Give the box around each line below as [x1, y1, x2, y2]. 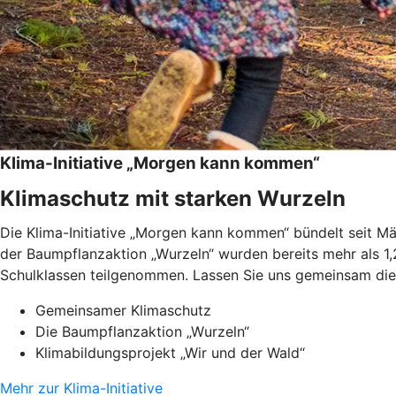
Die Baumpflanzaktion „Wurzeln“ [35, 322, 249, 340]
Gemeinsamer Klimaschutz [35, 301, 211, 319]
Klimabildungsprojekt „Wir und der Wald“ [35, 343, 305, 362]
